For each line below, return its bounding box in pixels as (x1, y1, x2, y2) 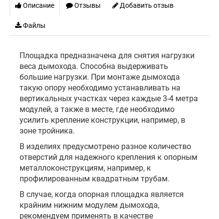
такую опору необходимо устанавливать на (20, 83, 180, 92)
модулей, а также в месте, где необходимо (20, 105, 175, 114)
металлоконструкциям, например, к (20, 163, 151, 173)
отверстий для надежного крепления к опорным (20, 153, 197, 162)
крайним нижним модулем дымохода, (20, 200, 159, 210)
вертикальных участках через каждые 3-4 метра (20, 94, 198, 103)
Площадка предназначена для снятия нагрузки (20, 51, 195, 60)
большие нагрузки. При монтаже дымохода (20, 72, 180, 82)
